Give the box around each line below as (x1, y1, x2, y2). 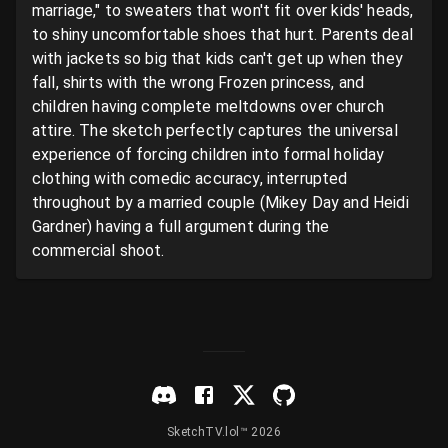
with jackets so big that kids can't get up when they (32, 49, 403, 68)
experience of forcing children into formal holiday (32, 145, 385, 164)
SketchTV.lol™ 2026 (166, 425, 282, 439)
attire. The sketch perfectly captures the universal (32, 121, 398, 140)
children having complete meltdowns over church (32, 97, 384, 116)
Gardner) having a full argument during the (32, 217, 330, 236)
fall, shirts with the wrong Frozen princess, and (32, 73, 365, 92)
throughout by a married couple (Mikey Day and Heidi (32, 193, 409, 212)
